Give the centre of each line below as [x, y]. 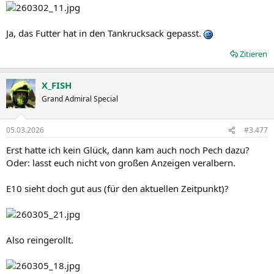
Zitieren [254, 54]
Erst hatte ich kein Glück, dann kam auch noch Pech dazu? [128, 150]
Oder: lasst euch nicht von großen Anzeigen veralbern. [121, 163]
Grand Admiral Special [80, 98]
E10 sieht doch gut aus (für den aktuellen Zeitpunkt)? [117, 188]
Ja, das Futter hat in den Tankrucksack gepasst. [105, 33]
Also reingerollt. [40, 240]
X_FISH [57, 85]
